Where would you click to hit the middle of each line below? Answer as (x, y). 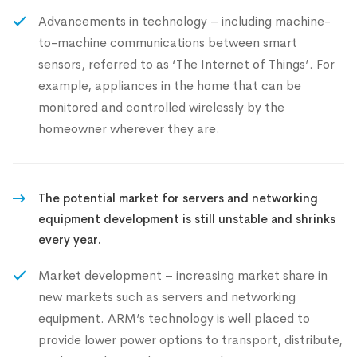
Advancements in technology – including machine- (184, 21)
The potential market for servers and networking (178, 198)
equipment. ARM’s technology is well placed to (174, 318)
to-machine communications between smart (168, 43)
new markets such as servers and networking (167, 297)
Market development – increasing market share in (183, 275)
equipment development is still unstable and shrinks (187, 219)
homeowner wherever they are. (129, 129)
